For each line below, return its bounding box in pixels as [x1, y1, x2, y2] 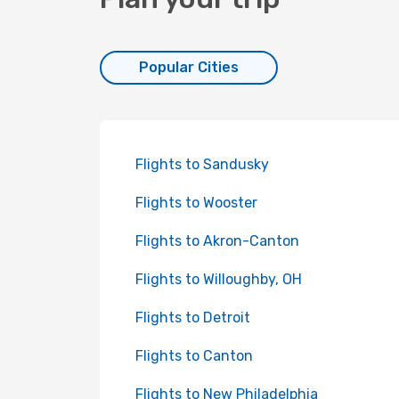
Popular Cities [139, 59, 239, 76]
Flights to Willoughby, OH [135, 271, 302, 288]
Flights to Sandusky [135, 156, 269, 173]
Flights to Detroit [135, 309, 250, 326]
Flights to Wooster [135, 194, 257, 211]
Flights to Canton [135, 347, 253, 364]
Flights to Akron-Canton [135, 232, 299, 249]
